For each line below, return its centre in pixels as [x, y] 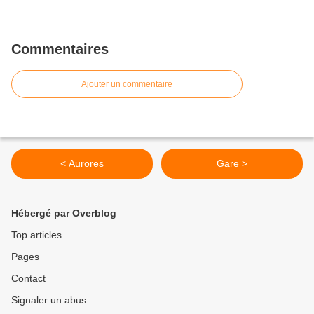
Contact [28, 279]
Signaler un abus [49, 300]
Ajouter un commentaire [127, 84]
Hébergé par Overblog [64, 213]
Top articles [36, 235]
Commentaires [60, 49]
